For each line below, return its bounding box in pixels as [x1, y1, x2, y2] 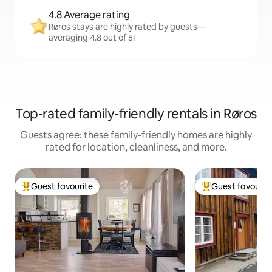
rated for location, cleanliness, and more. [45, 141, 227, 154]
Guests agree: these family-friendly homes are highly [20, 129, 252, 142]
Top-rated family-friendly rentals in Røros [15, 105, 257, 123]
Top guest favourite [21, 186, 99, 197]
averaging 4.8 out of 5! [49, 32, 135, 44]
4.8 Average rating [49, 8, 130, 22]
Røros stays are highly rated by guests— [49, 21, 206, 33]
